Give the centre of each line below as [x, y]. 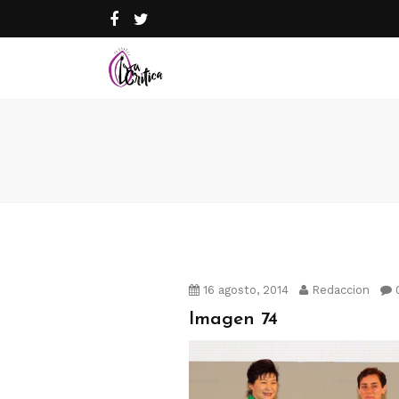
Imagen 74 [233, 319]
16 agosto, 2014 [244, 290]
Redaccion [339, 290]
